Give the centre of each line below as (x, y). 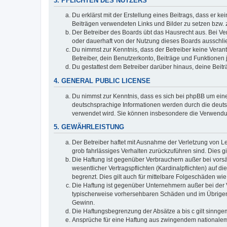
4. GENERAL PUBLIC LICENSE (102, 81)
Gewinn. (83, 203)
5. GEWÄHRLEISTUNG (89, 127)
